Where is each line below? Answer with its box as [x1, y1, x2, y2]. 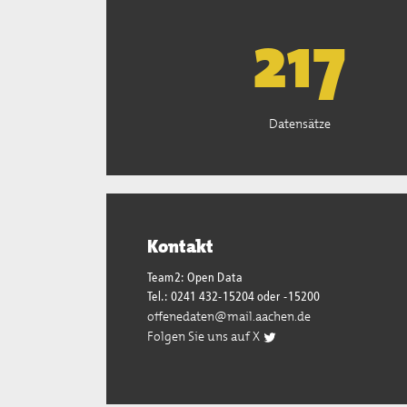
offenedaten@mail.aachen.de [147, 308, 311, 324]
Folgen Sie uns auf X [147, 328, 263, 344]
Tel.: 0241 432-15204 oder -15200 [147, 291, 320, 303]
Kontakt [147, 234, 213, 258]
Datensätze [268, 115, 331, 132]
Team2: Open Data [147, 272, 243, 284]
